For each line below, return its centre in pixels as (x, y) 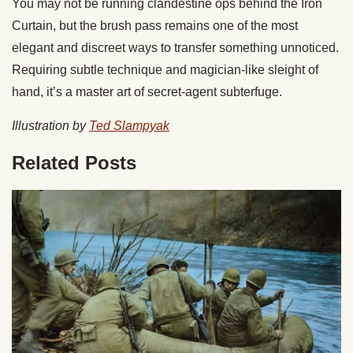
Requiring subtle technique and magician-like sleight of (165, 70)
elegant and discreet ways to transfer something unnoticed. (175, 48)
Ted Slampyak (129, 126)
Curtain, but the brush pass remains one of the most (155, 26)
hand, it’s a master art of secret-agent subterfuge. (149, 92)
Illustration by (50, 126)
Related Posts (74, 163)
